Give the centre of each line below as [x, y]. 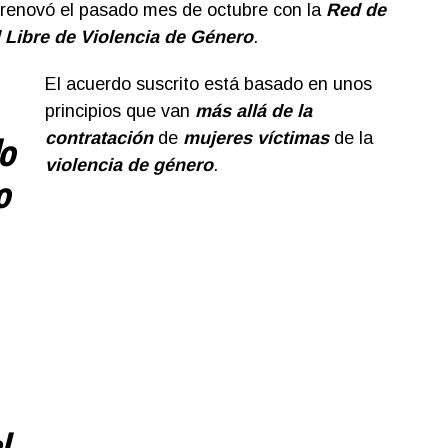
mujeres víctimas [255, 138]
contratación [98, 138]
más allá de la [253, 111]
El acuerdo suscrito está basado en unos [208, 84]
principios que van [119, 111]
